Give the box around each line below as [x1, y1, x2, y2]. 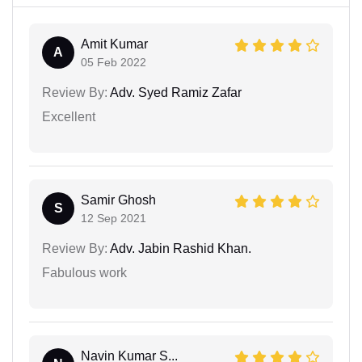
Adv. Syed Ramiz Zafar [107, 85, 242, 99]
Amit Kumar [81, 36, 148, 51]
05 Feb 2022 [81, 55, 146, 69]
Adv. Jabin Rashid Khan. [107, 241, 251, 255]
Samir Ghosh [81, 192, 156, 207]
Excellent [42, 109, 95, 124]
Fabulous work [42, 265, 127, 280]
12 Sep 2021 [81, 211, 146, 225]
